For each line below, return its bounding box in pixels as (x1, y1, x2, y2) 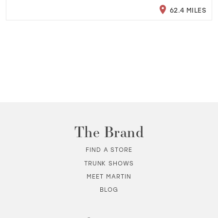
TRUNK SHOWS (84, 159, 134, 167)
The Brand (74, 121, 144, 141)
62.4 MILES (167, 5, 206, 14)
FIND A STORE (85, 146, 133, 154)
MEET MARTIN (87, 173, 131, 181)
